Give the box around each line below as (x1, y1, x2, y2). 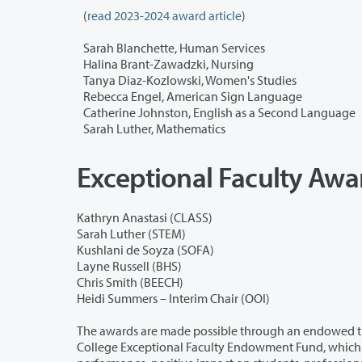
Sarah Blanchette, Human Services (83, 40, 265, 57)
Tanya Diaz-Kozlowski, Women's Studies (83, 72, 297, 89)
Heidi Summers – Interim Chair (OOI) (77, 289, 270, 306)
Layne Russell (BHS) (77, 257, 182, 274)
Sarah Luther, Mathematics (83, 120, 225, 137)
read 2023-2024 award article (87, 7, 242, 24)
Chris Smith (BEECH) (77, 273, 183, 290)
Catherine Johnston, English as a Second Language (83, 104, 356, 121)
